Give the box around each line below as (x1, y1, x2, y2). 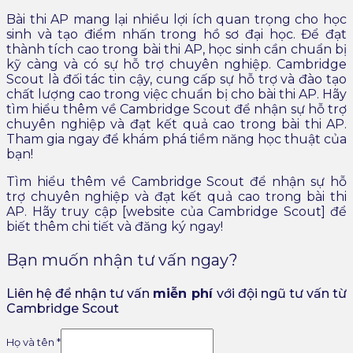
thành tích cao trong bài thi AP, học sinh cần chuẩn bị (6, 41, 347, 57)
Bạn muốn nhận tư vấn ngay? (6, 250, 238, 269)
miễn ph (153, 285, 209, 301)
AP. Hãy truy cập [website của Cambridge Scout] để (6, 203, 347, 219)
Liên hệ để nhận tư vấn (6, 285, 154, 301)
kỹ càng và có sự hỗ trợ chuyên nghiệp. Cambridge (6, 56, 347, 72)
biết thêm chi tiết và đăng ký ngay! (6, 218, 223, 234)
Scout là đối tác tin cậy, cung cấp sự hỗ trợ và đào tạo (6, 71, 347, 87)
